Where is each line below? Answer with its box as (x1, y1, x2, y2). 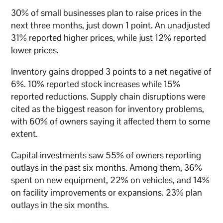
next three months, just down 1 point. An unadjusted (11, 19, 211, 31)
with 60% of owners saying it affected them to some (11, 115, 211, 127)
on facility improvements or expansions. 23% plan (11, 187, 203, 199)
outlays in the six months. (11, 199, 110, 211)
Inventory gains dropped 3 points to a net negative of (11, 66, 212, 78)
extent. (11, 128, 38, 140)
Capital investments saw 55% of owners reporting (11, 149, 202, 161)
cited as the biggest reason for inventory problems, (11, 103, 205, 115)
